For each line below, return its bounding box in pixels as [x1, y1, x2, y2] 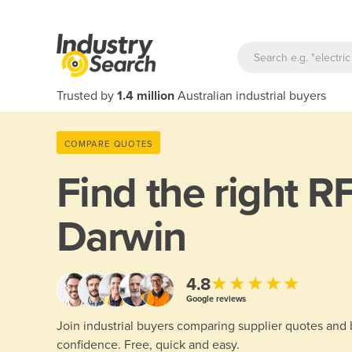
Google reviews [186, 293, 246, 304]
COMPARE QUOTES [64, 138, 153, 149]
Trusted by [57, 88, 117, 104]
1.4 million [117, 88, 174, 104]
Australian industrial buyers [174, 88, 326, 104]
